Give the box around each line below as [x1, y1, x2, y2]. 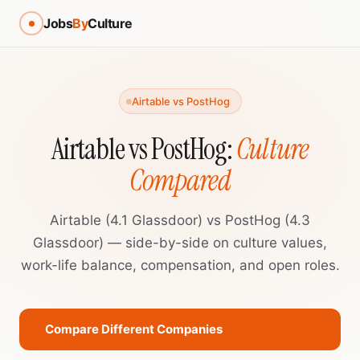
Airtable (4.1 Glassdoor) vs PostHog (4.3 [50, 212, 310, 228]
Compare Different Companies [45, 321, 223, 337]
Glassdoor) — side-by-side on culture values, [33, 235, 327, 251]
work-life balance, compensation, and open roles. [20, 257, 340, 273]
